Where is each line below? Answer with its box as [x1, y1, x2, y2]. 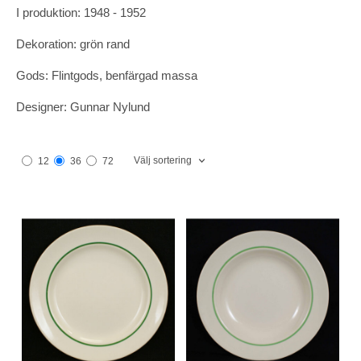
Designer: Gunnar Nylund [16, 99, 150, 114]
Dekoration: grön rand [16, 36, 130, 51]
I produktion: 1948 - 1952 [16, 5, 146, 19]
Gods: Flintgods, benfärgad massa [16, 68, 197, 82]
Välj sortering [134, 154, 192, 166]
